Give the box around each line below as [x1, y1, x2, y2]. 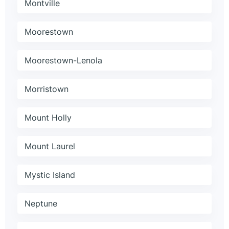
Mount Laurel [25, 141, 75, 152]
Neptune [25, 198, 57, 209]
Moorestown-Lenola [25, 55, 102, 66]
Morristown [25, 84, 68, 95]
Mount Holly [25, 112, 72, 123]
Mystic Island [25, 170, 75, 180]
